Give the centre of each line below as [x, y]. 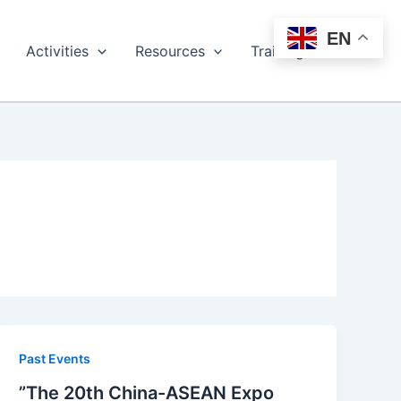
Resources [170, 51]
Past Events [55, 358]
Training [278, 51]
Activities [58, 51]
